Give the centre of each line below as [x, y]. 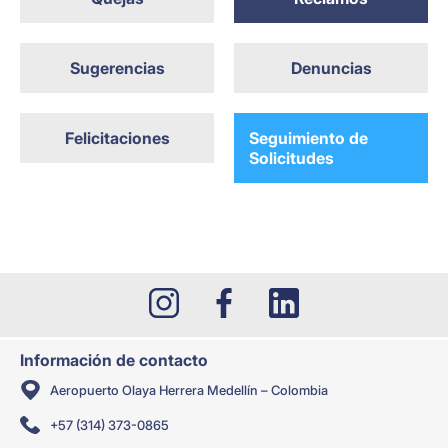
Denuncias [331, 68]
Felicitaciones [117, 138]
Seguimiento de [308, 138]
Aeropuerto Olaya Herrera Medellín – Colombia [189, 390]
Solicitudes [291, 158]
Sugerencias [117, 68]
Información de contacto [114, 360]
